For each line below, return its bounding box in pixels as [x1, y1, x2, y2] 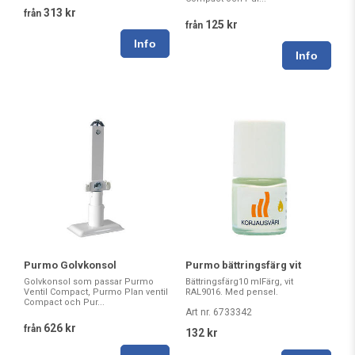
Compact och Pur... [24, 297, 105, 308]
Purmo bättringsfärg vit [185, 259, 301, 272]
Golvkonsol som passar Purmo [24, 277, 154, 288]
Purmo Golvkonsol [24, 259, 116, 272]
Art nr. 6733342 [185, 307, 252, 319]
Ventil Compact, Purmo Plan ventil [24, 287, 168, 298]
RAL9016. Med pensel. [185, 287, 278, 298]
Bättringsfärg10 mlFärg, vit [185, 277, 293, 288]
